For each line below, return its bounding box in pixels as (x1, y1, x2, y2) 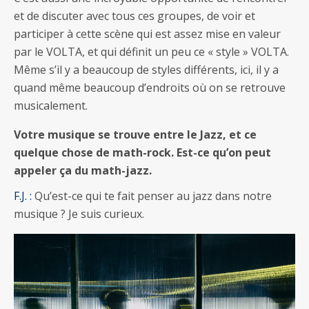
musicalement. (14, 97, 88, 113)
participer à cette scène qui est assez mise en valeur (14, 26, 281, 41)
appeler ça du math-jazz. (14, 162, 152, 178)
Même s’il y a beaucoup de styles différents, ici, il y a (14, 61, 279, 77)
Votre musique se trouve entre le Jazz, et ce (14, 126, 257, 142)
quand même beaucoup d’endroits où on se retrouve (14, 79, 286, 95)
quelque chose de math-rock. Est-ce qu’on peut (14, 144, 271, 160)
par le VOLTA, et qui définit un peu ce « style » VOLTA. (14, 43, 289, 59)
